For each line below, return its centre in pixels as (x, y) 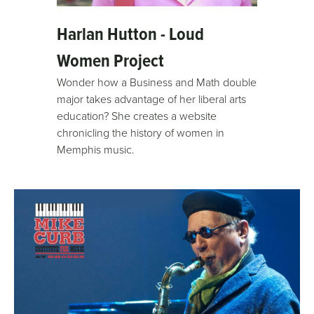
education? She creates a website (137, 116)
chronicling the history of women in (141, 133)
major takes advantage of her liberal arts (152, 99)
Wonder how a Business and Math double (157, 82)
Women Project (111, 61)
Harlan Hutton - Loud (131, 34)
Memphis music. (96, 150)
